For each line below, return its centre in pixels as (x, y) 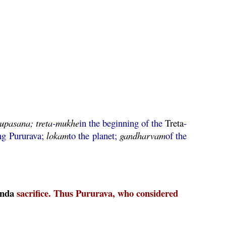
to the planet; (94, 135)
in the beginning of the (122, 123)
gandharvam (143, 135)
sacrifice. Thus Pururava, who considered (96, 193)
